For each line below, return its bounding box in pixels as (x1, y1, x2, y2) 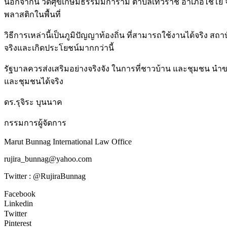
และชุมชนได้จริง (4, 77, 63, 86)
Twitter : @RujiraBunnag (4, 171, 86, 180)
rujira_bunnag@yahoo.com (4, 154, 92, 163)
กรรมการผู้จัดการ (4, 118, 66, 127)
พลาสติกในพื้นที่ (4, 10, 61, 19)
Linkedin (4, 199, 33, 208)
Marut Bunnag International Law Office (4, 137, 132, 146)
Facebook (4, 190, 35, 199)
